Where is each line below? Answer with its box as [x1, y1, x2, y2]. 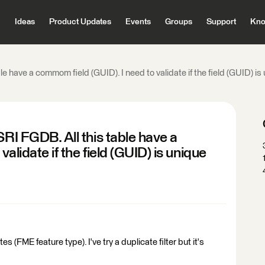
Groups [164, 18, 192, 26]
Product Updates [49, 18, 111, 26]
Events [125, 18, 151, 26]
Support [206, 18, 236, 26]
